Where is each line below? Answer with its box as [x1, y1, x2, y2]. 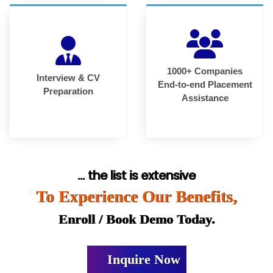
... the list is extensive [77, 167, 196, 184]
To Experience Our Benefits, [36, 187, 237, 206]
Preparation [43, 85, 93, 96]
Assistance [181, 92, 229, 103]
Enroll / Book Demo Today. [58, 211, 215, 227]
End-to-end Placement [157, 79, 252, 90]
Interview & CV [37, 72, 100, 83]
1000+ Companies [167, 65, 243, 76]
